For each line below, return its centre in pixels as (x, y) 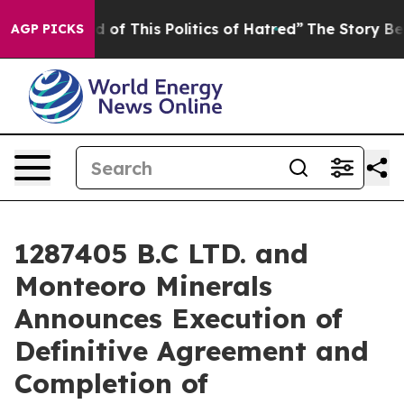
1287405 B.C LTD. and (161, 253)
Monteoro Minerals (143, 286)
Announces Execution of (179, 318)
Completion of (111, 383)
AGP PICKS (47, 29)
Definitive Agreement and (192, 351)
